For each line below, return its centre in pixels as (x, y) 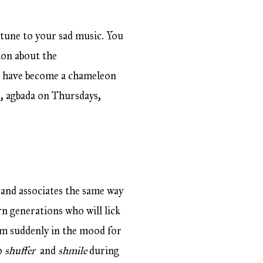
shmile (73, 251)
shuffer (22, 251)
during (103, 251)
